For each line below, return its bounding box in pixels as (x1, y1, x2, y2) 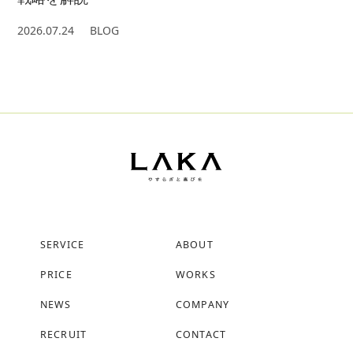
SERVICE (39, 238, 85, 252)
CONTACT (175, 328, 227, 342)
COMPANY (175, 298, 230, 312)
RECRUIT (39, 328, 87, 342)
